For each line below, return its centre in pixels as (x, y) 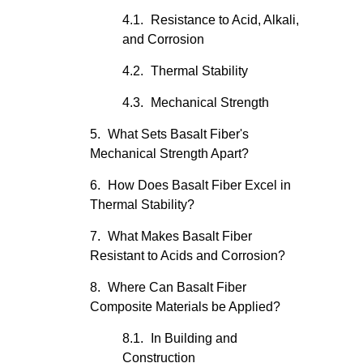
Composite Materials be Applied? (185, 307)
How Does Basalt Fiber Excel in (199, 185)
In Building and (194, 338)
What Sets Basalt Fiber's (178, 134)
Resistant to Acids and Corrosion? (188, 256)
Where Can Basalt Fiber (177, 287)
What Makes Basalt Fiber (180, 236)
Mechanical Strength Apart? (169, 154)
